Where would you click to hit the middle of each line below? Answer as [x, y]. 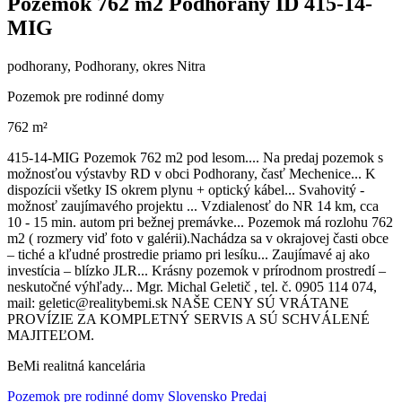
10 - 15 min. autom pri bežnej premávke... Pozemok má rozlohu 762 [200, 222]
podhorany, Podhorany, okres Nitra [106, 66]
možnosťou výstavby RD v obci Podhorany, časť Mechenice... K [192, 173]
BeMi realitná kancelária [76, 365]
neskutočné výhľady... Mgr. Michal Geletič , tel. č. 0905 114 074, [192, 286]
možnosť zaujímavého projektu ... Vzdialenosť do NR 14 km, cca [193, 205]
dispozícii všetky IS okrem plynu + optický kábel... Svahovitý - [186, 189]
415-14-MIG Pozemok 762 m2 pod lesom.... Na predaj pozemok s [195, 157]
